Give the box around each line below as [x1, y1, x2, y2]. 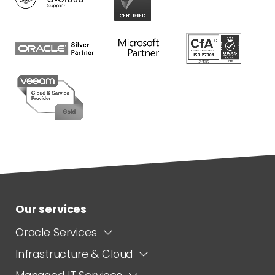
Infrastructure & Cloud [15, 246, 133, 261]
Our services [15, 201, 87, 217]
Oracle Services [15, 224, 97, 240]
